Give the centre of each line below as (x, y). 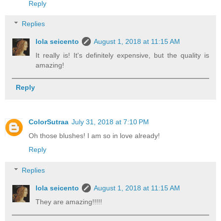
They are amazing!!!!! (69, 202)
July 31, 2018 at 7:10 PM (110, 122)
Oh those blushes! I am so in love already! (94, 136)
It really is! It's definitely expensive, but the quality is (122, 55)
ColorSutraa (49, 122)
